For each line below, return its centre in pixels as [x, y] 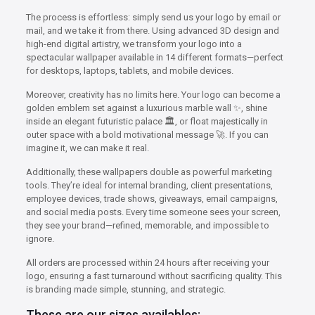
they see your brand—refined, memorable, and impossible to [147, 225]
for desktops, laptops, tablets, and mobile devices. [129, 70]
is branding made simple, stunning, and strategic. [126, 289]
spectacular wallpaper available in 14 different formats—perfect [154, 57]
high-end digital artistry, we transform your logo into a [134, 44]
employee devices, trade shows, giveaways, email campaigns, [152, 198]
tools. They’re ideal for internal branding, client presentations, [149, 185]
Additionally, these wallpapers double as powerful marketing [149, 172]
